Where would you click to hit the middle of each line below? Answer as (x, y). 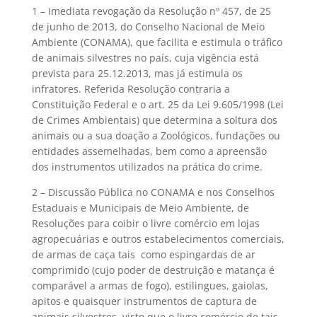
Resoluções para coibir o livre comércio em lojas (145, 223)
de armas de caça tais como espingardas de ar (143, 254)
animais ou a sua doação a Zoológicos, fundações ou (156, 136)
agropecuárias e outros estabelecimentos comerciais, (158, 239)
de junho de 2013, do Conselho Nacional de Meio (148, 27)
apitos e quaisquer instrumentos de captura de (144, 301)
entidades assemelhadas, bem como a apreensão (149, 151)
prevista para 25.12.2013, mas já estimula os (137, 73)
